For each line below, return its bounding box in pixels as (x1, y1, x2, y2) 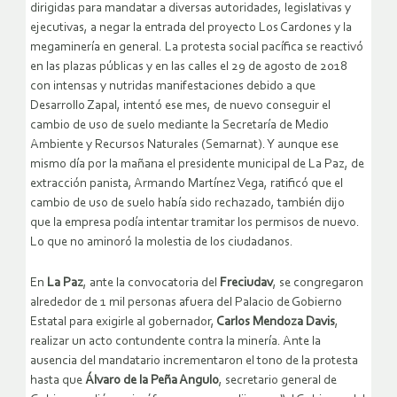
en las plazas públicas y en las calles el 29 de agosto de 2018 (30, 59, 347, 74)
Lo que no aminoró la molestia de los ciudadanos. (30, 235, 293, 249)
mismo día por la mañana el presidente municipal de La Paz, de (30, 157, 364, 171)
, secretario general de (219, 373, 337, 387)
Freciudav (220, 276, 273, 290)
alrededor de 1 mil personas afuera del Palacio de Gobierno (30, 295, 342, 309)
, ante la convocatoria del (83, 276, 220, 290)
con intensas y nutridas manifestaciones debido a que (30, 79, 315, 93)
